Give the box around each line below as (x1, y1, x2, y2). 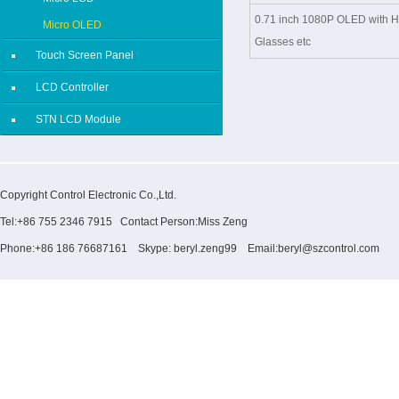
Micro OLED (43, 19, 102, 31)
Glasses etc (255, 36, 311, 48)
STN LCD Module (36, 113, 121, 126)
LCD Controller (36, 81, 109, 94)
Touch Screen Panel (36, 49, 134, 61)
